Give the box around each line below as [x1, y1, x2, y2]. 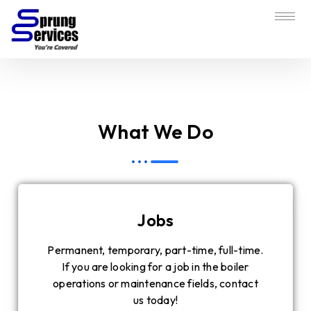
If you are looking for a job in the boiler [62, 260, 249, 274]
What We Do [97, 119, 214, 144]
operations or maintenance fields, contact [53, 276, 258, 291]
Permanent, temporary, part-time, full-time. [47, 243, 264, 258]
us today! [133, 293, 178, 308]
